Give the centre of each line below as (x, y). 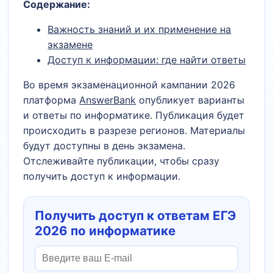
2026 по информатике (105, 231)
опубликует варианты (190, 100)
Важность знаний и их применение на (140, 29)
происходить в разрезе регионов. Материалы (134, 130)
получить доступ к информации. (102, 176)
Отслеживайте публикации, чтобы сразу (122, 161)
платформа (51, 100)
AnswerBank (108, 100)
